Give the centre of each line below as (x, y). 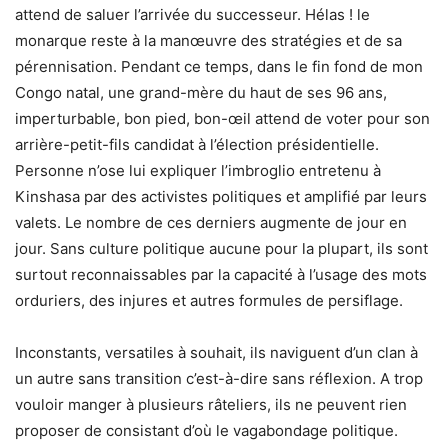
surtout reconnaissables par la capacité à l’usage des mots (221, 275)
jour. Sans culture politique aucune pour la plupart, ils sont (221, 249)
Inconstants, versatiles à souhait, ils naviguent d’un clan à (216, 353)
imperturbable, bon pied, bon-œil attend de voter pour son (222, 119)
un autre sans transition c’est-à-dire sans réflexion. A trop (219, 379)
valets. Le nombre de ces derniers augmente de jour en (211, 223)
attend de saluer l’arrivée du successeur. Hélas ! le (192, 15)
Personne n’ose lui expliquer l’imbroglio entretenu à (198, 171)
